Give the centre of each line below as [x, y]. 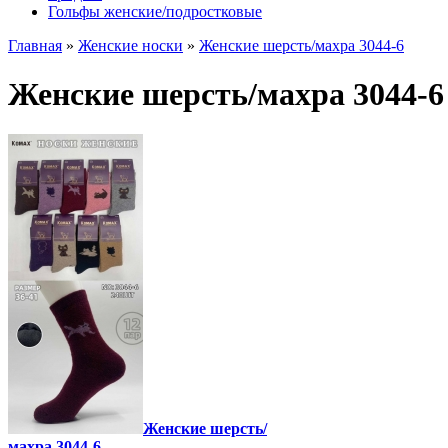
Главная [35, 45]
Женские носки [130, 45]
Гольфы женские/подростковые [155, 11]
